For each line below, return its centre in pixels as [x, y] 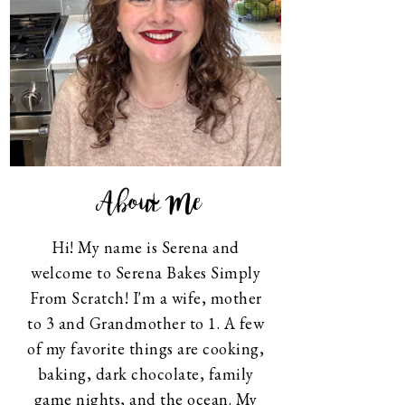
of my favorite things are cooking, [146, 348]
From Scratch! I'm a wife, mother [146, 298]
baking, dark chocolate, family [146, 374]
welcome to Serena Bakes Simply [146, 273]
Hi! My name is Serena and [146, 247]
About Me [149, 204]
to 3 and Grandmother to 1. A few [146, 323]
